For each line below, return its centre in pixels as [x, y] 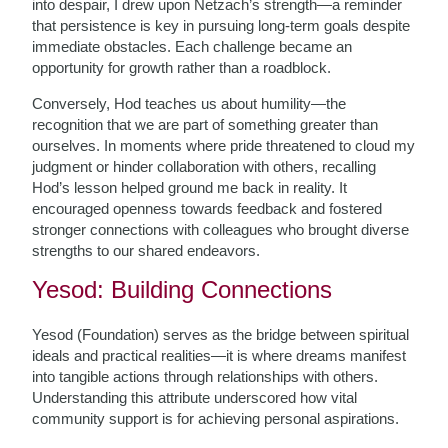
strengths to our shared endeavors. [146, 250]
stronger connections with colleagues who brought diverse [221, 229]
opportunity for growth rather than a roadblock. [182, 67]
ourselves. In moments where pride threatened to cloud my [224, 145]
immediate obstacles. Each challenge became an [192, 46]
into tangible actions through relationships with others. [205, 376]
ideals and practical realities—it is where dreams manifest [219, 355]
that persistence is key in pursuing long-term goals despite [221, 25]
